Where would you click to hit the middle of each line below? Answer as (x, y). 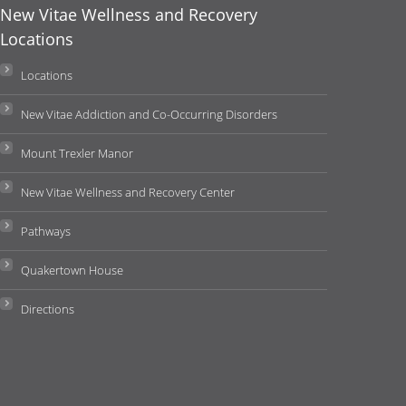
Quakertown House (72, 271)
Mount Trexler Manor (77, 154)
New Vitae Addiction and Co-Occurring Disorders (150, 115)
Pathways (46, 232)
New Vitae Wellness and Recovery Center (128, 193)
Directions (48, 309)
